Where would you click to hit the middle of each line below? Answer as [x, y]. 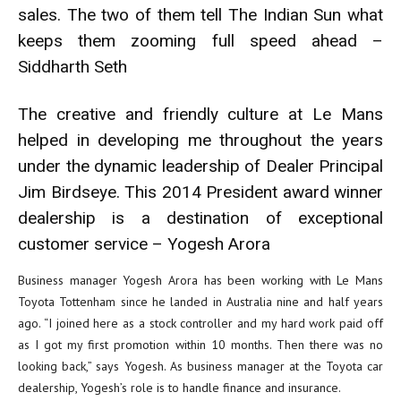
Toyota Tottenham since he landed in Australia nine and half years [200, 302]
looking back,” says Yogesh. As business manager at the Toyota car [200, 366]
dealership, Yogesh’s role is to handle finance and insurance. [179, 388]
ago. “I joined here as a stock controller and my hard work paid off [200, 323]
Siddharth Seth [73, 67]
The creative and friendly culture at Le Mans [200, 114]
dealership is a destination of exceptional [200, 218]
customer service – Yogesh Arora [144, 244]
